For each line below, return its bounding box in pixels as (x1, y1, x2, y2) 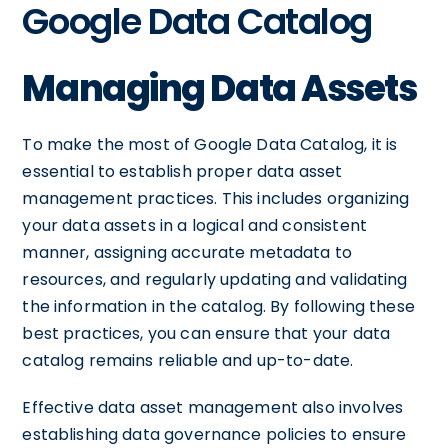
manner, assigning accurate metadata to (22, 240, 353, 264)
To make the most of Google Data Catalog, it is (22, 132, 398, 156)
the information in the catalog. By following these (22, 294, 415, 318)
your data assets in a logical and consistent (22, 213, 367, 237)
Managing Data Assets (22, 62, 417, 114)
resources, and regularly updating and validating (22, 267, 408, 291)
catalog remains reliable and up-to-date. (22, 348, 354, 372)
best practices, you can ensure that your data (22, 321, 391, 345)
